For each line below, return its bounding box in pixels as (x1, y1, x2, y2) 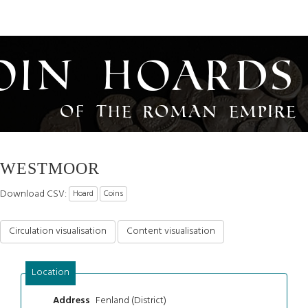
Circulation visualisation (9, 223, 107, 239)
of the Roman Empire (60, 99, 298, 122)
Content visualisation (126, 223, 215, 239)
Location (31, 264, 69, 280)
